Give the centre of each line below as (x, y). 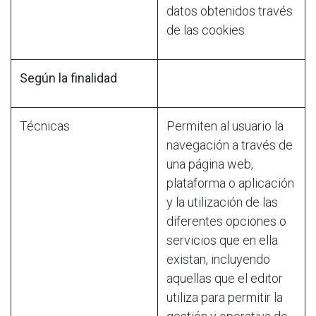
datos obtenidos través (230, 11)
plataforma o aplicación (230, 183)
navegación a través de (230, 145)
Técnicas (45, 126)
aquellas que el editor (225, 278)
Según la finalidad (68, 78)
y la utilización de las (222, 202)
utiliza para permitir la (225, 297)
